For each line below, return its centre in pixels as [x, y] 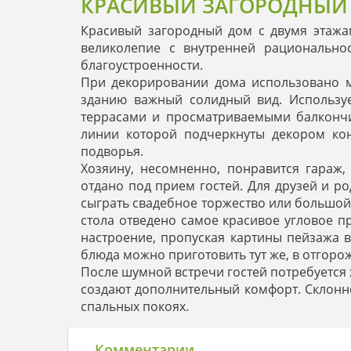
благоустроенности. [142, 65]
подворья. [112, 151]
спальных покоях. [135, 306]
